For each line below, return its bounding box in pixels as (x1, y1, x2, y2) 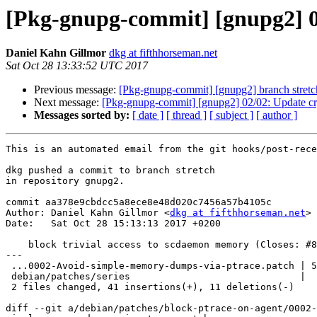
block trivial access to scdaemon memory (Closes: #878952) (6, 239, 28, 250)
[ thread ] (166, 109, 207, 122)
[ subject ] (209, 109, 253, 122)
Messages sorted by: (34, 109, 129, 122)
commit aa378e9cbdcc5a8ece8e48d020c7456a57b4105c (6, 197, 272, 208)
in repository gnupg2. (6, 175, 125, 187)
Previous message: (34, 83, 119, 96)
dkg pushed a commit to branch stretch (6, 165, 215, 176)
